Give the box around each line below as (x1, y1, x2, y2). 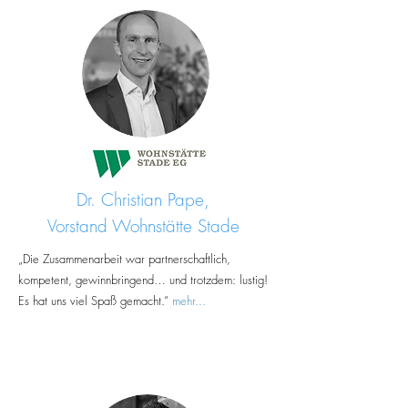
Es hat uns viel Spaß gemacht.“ (18, 292, 172, 309)
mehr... (172, 292, 206, 309)
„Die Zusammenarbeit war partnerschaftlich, (18, 250, 230, 267)
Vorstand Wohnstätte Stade (46, 214, 245, 238)
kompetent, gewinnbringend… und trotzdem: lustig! (18, 271, 268, 288)
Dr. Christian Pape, (76, 188, 215, 211)
